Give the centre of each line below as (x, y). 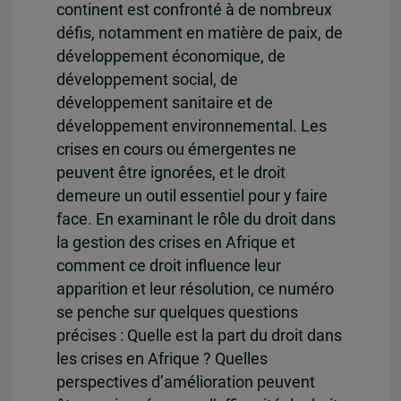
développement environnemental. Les (191, 127)
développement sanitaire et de (164, 103)
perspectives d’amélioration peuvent (185, 383)
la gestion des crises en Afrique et (175, 243)
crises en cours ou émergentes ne (176, 150)
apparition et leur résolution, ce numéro (195, 290)
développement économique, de (171, 57)
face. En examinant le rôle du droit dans (196, 220)
